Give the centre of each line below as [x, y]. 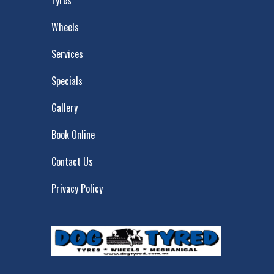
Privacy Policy [77, 189]
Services [67, 54]
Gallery [64, 108]
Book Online [73, 135]
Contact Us [72, 162]
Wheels [65, 27]
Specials [67, 81]
